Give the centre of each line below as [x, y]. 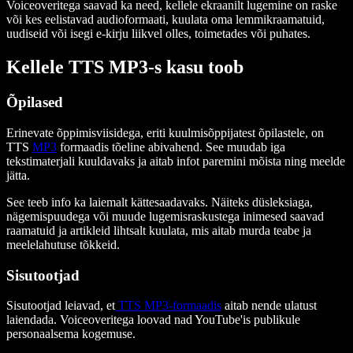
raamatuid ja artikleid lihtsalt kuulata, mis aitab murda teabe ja [159, 230]
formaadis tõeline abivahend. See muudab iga [171, 147]
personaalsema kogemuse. [71, 334]
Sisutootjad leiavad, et [61, 306]
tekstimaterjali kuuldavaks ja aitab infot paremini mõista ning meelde [176, 161]
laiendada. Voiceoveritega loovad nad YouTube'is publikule [153, 320]
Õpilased [35, 102]
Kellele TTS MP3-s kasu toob [125, 67]
